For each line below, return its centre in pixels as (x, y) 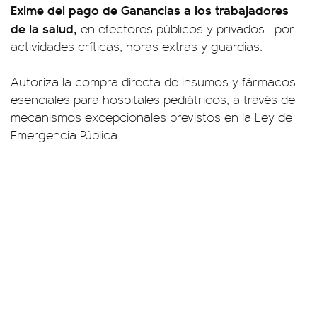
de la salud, (46, 28)
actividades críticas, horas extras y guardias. (137, 46)
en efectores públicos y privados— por (188, 29)
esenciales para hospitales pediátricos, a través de (153, 99)
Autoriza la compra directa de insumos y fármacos (153, 82)
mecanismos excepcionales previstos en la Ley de (151, 117)
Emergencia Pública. (65, 135)
